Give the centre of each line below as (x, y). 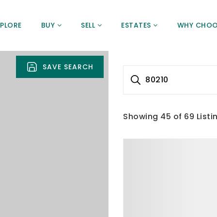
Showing (142, 116)
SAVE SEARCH (68, 67)
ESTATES (137, 25)
